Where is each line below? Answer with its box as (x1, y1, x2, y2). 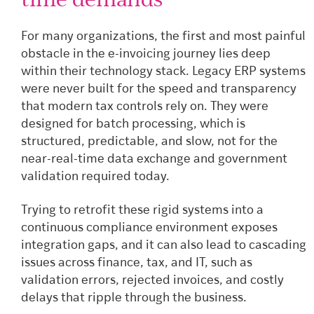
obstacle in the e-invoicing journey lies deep (21, 48, 271, 62)
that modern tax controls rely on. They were (21, 100, 268, 114)
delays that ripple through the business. (21, 291, 247, 305)
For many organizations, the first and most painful (21, 30, 306, 44)
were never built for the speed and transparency (21, 83, 296, 97)
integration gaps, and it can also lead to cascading (21, 238, 306, 252)
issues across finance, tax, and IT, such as (21, 256, 252, 270)
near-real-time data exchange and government (21, 153, 287, 167)
